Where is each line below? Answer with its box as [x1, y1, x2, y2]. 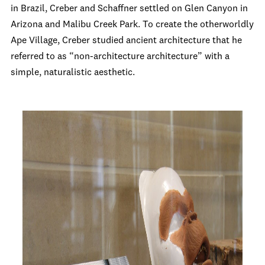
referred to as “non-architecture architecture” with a [11, 52, 230, 62]
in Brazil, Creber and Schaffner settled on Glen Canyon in [11, 4, 248, 14]
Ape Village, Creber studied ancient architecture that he [11, 36, 242, 46]
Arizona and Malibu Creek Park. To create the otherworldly [11, 20, 254, 30]
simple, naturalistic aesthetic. [11, 68, 135, 77]
